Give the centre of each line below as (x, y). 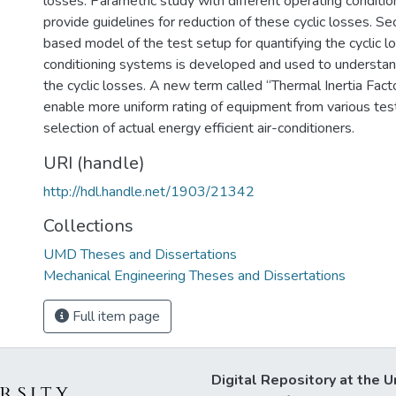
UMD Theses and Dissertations (140, 255)
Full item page (114, 316)
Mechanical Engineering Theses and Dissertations (194, 276)
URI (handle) (94, 163)
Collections (88, 226)
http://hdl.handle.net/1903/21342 (149, 192)
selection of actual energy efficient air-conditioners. (199, 128)
